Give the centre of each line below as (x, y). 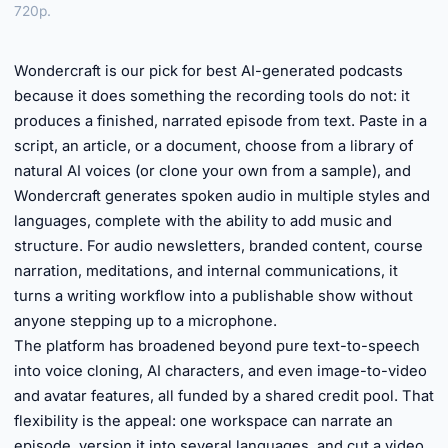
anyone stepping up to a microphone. (145, 321)
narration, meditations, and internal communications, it (206, 271)
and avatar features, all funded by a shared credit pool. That (224, 396)
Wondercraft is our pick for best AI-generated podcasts (208, 71)
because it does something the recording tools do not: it (212, 96)
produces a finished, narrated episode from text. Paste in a (220, 121)
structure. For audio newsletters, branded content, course (218, 246)
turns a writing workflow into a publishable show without (213, 296)
